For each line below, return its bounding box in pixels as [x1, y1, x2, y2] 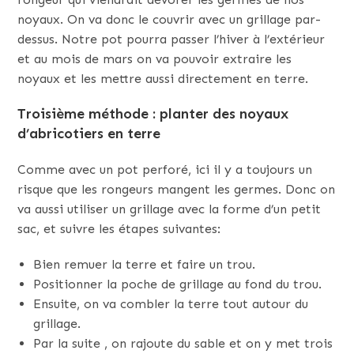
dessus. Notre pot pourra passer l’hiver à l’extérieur [17, 32, 326, 47]
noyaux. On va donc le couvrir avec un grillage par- [17, 12, 322, 27]
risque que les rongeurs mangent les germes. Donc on [17, 182, 336, 197]
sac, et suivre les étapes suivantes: [17, 221, 225, 236]
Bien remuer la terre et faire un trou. [33, 257, 256, 272]
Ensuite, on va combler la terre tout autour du [33, 296, 309, 311]
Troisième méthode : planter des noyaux [17, 105, 289, 122]
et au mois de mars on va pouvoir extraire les [17, 51, 292, 66]
